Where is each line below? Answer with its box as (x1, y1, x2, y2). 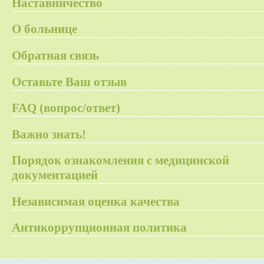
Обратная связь (12, 48, 99, 62)
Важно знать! (12, 127, 86, 141)
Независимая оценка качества (12, 194, 180, 209)
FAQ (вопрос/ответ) (12, 101, 120, 115)
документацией (12, 168, 98, 183)
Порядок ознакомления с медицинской (12, 153, 229, 168)
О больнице (12, 22, 77, 37)
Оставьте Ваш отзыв (12, 74, 127, 89)
